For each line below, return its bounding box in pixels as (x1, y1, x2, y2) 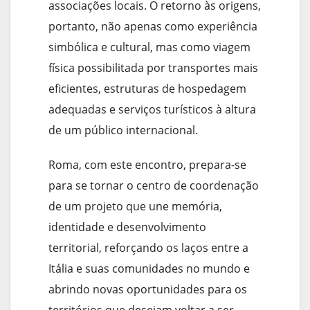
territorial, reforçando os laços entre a (48, 240, 248, 256)
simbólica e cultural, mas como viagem (48, 39, 250, 55)
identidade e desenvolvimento (48, 219, 206, 235)
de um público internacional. (48, 122, 198, 138)
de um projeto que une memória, (48, 199, 222, 215)
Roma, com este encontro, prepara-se (48, 157, 246, 173)
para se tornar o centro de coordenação (48, 178, 259, 194)
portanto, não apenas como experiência (48, 19, 257, 35)
